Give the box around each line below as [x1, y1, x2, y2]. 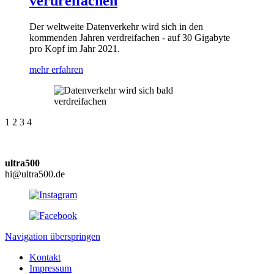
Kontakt [29, 252, 61, 263]
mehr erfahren [29, 64, 83, 75]
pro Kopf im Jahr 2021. [29, 43, 120, 54]
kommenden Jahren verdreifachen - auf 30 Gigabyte [29, 32, 230, 43]
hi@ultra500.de [5, 169, 65, 180]
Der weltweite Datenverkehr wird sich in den [29, 21, 203, 32]
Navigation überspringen [5, 231, 100, 242]
